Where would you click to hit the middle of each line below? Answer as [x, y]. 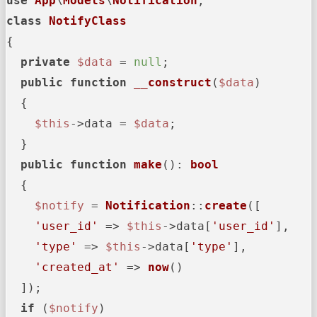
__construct [173, 83]
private [45, 62]
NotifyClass [88, 21]
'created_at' [77, 267]
